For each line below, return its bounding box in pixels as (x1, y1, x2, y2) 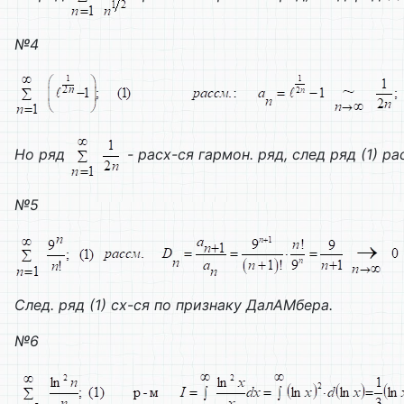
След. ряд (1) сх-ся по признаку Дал (14, 296, 273, 315)
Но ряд (14, 145, 69, 164)
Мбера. (283, 296, 333, 315)
